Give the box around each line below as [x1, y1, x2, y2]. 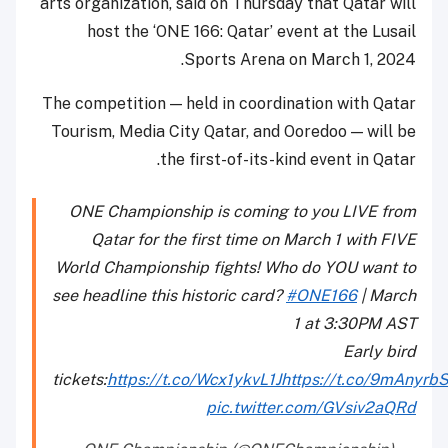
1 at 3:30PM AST [293, 313, 416, 333]
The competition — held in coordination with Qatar [42, 93, 416, 113]
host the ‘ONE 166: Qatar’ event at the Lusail [87, 21, 416, 41]
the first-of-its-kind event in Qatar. [160, 149, 416, 169]
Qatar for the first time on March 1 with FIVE [91, 229, 416, 249]
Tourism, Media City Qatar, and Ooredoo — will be [51, 121, 416, 141]
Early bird [343, 341, 416, 361]
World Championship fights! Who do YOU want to [55, 257, 416, 277]
